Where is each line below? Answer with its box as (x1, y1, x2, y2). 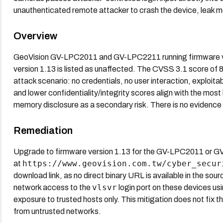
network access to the (13, 183, 92, 192)
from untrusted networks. (13, 207, 101, 216)
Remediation (13, 124, 73, 136)
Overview (13, 30, 57, 41)
